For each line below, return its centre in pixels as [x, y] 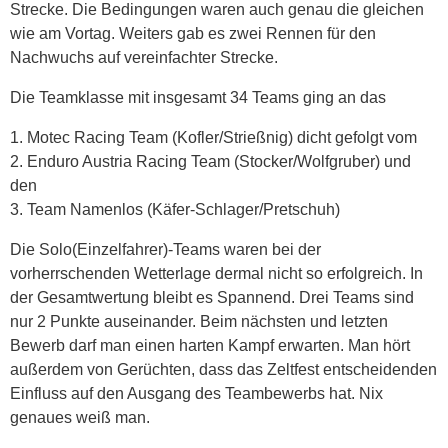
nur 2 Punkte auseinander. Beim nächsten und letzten [199, 321]
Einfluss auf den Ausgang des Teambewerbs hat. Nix [196, 393]
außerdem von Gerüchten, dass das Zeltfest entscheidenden [223, 369]
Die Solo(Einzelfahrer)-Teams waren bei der [165, 249]
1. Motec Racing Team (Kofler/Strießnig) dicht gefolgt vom [213, 137]
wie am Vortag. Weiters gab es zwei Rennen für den [193, 33]
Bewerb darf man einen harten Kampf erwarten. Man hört [210, 345]
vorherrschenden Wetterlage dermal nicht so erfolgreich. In [216, 273]
